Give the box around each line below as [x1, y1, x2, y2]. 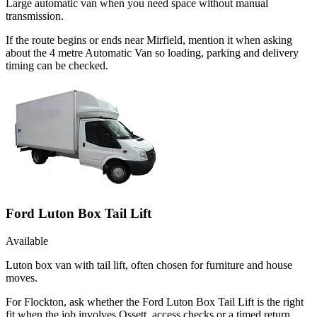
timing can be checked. [6, 59, 108, 72]
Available [6, 234, 48, 247]
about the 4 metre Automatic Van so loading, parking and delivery [6, 47, 299, 59]
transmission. [6, 10, 64, 23]
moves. [6, 271, 38, 284]
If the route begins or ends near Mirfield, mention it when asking [6, 34, 292, 47]
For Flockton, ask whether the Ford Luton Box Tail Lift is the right [6, 295, 304, 308]
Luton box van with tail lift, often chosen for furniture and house [6, 258, 292, 271]
